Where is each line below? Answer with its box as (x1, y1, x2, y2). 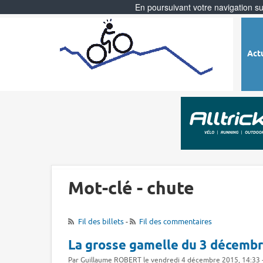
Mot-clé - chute (68, 177, 194, 201)
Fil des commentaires (139, 216, 212, 227)
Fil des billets (77, 216, 124, 227)
